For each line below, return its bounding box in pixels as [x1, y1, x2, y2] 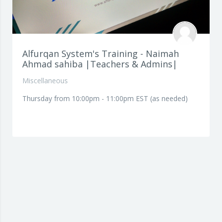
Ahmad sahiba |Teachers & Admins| [22, 58, 177, 70]
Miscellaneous [22, 76, 68, 85]
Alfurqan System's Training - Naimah [22, 48, 179, 59]
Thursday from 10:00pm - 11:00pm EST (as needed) [22, 94, 188, 103]
